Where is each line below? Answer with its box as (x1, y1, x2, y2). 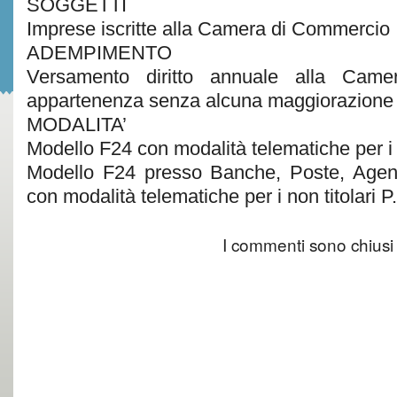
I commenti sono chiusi (222, 232, 393, 256)
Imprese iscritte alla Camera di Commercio (27, 18, 390, 40)
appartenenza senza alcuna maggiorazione (27, 90, 393, 112)
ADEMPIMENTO (27, 42, 172, 64)
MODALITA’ (27, 113, 127, 136)
